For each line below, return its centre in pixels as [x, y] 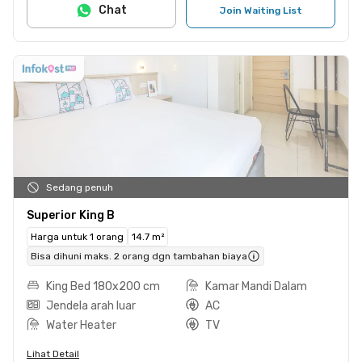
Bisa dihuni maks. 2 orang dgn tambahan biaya [139, 256]
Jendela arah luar [91, 305]
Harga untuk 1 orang [77, 236]
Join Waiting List [261, 10]
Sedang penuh [80, 187]
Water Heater [81, 325]
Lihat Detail [53, 354]
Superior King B [71, 215]
